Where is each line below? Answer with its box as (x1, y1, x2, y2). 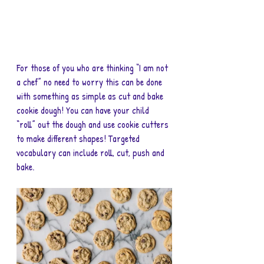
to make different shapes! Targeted (16, 132, 142, 146)
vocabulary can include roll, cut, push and (16, 146, 167, 160)
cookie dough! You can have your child (16, 104, 151, 117)
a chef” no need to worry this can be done (16, 75, 164, 89)
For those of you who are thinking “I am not (16, 61, 170, 75)
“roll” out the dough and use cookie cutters (16, 118, 171, 131)
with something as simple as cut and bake (16, 90, 166, 103)
